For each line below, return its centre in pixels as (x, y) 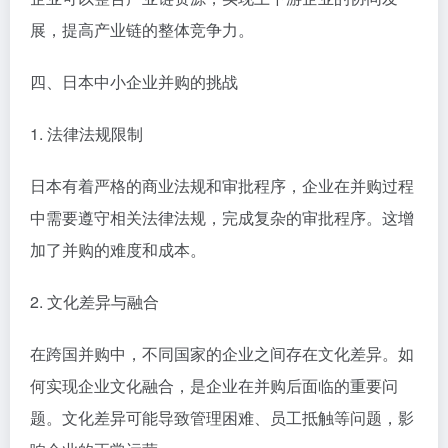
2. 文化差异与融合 (94, 301)
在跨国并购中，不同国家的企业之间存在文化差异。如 (222, 353)
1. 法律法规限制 (86, 133)
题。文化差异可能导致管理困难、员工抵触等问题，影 (222, 417)
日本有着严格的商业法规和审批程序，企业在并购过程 (222, 185)
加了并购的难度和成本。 (118, 249)
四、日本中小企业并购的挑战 (134, 81)
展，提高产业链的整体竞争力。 (142, 29)
